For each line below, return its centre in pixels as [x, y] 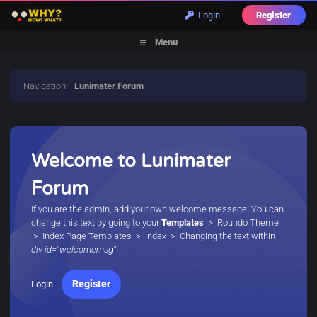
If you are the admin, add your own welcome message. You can [158, 209]
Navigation [45, 86]
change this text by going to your [97, 223]
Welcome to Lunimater [131, 161]
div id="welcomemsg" [74, 249]
